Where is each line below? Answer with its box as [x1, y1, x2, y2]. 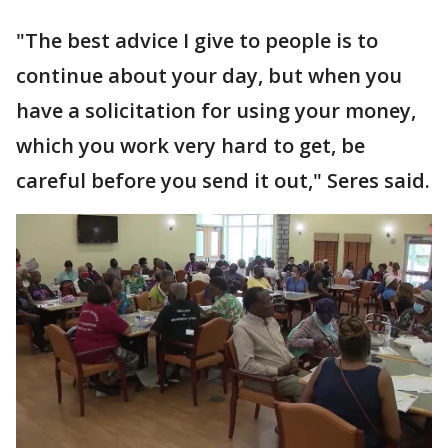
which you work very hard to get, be [16, 131, 365, 159]
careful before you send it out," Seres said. [16, 166, 430, 194]
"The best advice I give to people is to [16, 26, 378, 54]
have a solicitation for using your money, [16, 96, 416, 124]
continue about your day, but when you [16, 61, 402, 89]
